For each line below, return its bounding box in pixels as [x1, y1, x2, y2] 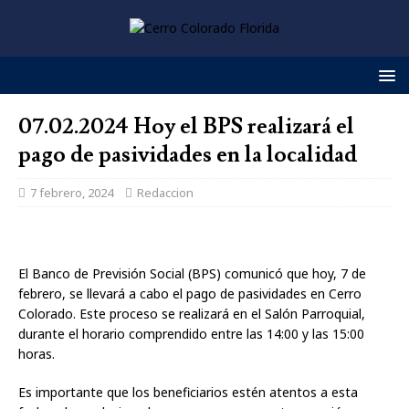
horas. [18, 345, 55, 362]
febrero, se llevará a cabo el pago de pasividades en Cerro [18, 285, 362, 302]
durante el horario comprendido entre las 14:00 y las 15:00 [18, 325, 364, 342]
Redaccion [137, 184, 194, 201]
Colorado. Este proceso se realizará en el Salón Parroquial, [18, 305, 365, 322]
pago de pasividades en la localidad [18, 141, 357, 169]
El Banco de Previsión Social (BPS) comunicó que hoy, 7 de [18, 265, 366, 282]
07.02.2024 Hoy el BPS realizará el [18, 112, 354, 141]
